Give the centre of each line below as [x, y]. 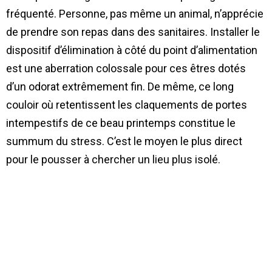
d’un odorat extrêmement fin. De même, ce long [120, 86]
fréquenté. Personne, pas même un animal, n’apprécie [135, 13]
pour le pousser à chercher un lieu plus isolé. [113, 159]
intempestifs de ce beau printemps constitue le [121, 123]
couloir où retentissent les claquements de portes [127, 104]
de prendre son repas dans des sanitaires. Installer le [133, 32]
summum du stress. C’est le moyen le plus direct [124, 141]
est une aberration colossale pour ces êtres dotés [126, 68]
